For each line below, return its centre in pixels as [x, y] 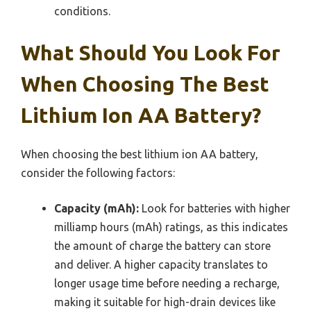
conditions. [82, 11]
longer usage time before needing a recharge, [167, 284]
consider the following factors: [98, 173]
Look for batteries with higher [215, 209]
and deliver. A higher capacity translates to [161, 265]
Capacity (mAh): [96, 209]
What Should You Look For [151, 53]
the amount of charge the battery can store [162, 246]
